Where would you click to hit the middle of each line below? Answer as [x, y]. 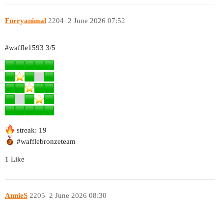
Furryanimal [26, 20]
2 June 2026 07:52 [96, 20]
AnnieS [16, 196]
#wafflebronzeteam [46, 141]
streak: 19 [31, 130]
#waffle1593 [24, 47]
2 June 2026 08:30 [78, 196]
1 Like [15, 159]
